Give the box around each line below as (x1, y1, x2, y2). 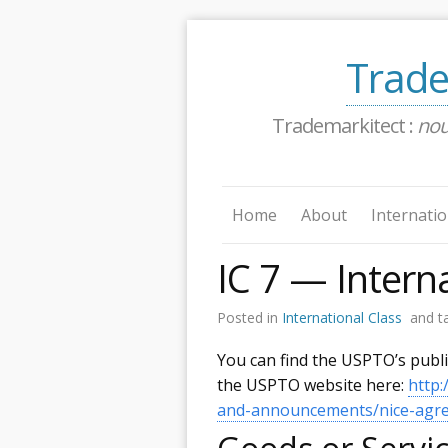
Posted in (217, 307, 282, 327)
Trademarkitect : (272, 112, 417, 139)
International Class (282, 307, 402, 327)
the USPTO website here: (217, 373, 408, 396)
